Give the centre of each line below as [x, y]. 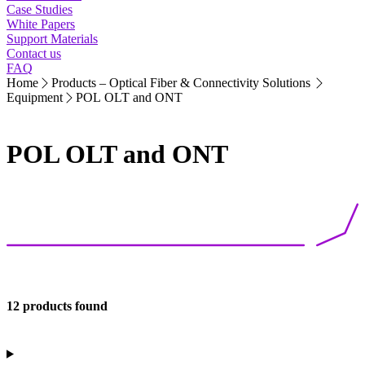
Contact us [34, 54]
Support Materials [52, 39]
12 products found [57, 306]
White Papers [41, 24]
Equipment [35, 98]
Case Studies [40, 10]
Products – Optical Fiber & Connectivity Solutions [182, 83]
